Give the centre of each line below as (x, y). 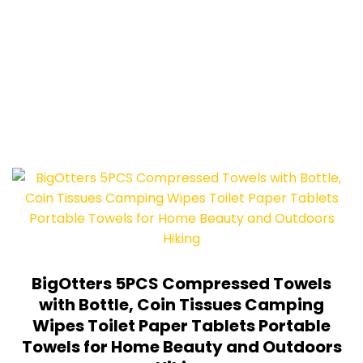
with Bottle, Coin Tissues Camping (181, 305)
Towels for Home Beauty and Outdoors (181, 347)
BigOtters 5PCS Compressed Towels (181, 284)
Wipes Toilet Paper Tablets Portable (181, 326)
